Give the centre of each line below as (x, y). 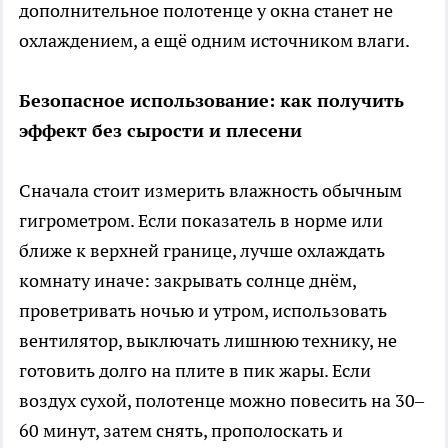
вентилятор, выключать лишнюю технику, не (208, 341)
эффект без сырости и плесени (160, 131)
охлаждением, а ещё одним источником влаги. (214, 41)
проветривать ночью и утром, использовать (203, 311)
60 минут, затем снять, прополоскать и (181, 431)
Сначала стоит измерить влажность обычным (210, 191)
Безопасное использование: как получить (211, 101)
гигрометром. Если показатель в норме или (201, 221)
